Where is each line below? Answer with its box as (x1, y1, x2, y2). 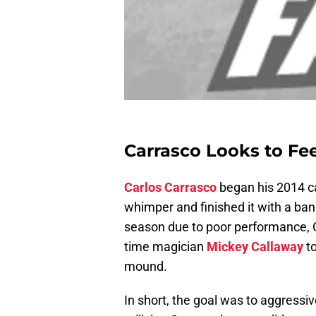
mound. (124, 259, 170, 274)
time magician (124, 239, 207, 255)
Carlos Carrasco (124, 180, 217, 195)
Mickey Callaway (207, 239, 303, 255)
